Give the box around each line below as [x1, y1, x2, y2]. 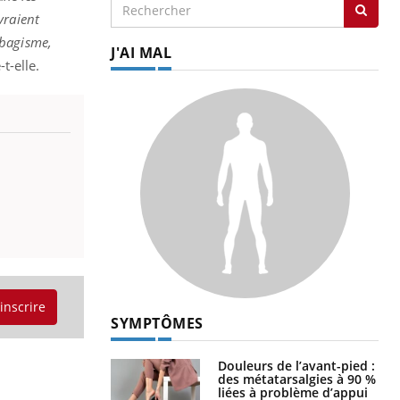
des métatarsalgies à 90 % [218, 371, 376, 388]
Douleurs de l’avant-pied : [218, 357, 375, 375]
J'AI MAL [111, 43, 171, 63]
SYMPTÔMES [111, 313, 204, 334]
